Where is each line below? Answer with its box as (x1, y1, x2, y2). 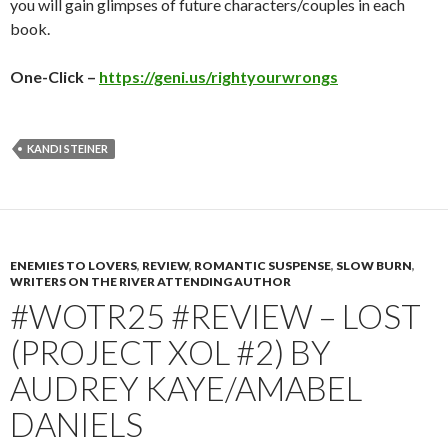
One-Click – (10, 66, 99, 86)
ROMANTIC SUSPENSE (194, 257, 331, 273)
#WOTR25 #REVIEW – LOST (10, 295, 421, 336)
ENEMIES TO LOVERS (10, 257, 137, 273)
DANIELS (10, 403, 143, 444)
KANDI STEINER (27, 141, 108, 155)
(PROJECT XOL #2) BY (10, 331, 331, 372)
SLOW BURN (336, 257, 412, 273)
